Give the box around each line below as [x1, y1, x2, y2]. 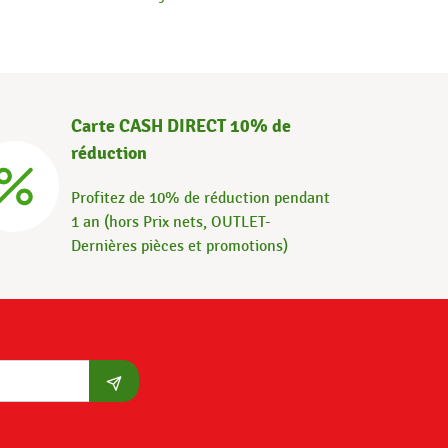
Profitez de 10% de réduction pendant [71, 189, 330, 208]
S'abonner [113, 394, 182, 413]
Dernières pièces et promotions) [71, 237, 288, 256]
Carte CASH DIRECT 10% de [71, 115, 291, 138]
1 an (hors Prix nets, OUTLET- [71, 213, 271, 232]
